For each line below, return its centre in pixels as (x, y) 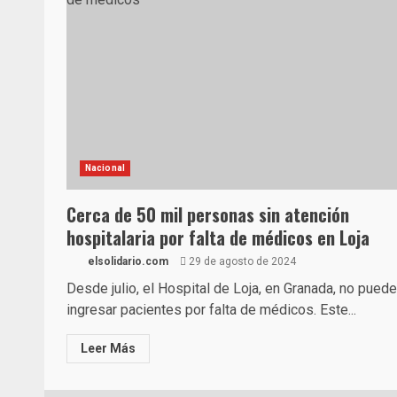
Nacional (105, 168)
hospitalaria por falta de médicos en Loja (218, 237)
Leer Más (108, 348)
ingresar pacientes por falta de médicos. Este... (211, 310)
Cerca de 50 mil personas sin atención (208, 214)
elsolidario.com (127, 261)
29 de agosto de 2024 (241, 261)
